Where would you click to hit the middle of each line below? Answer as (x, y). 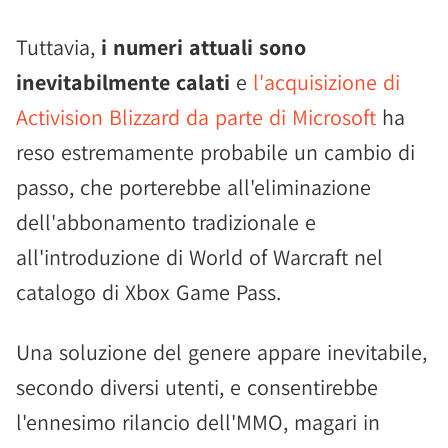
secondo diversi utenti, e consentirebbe (197, 387)
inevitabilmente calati (123, 82)
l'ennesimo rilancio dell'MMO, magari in (198, 422)
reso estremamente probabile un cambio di (215, 152)
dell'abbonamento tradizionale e (166, 222)
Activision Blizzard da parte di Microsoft (196, 117)
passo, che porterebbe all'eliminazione (193, 187)
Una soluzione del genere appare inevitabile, (221, 352)
